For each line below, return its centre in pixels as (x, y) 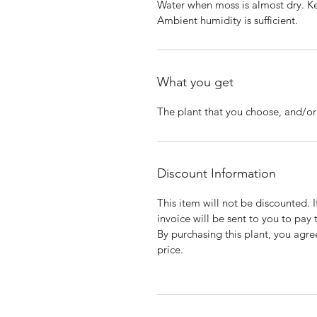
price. (170, 249)
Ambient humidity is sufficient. (227, 20)
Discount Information (217, 173)
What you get (195, 82)
